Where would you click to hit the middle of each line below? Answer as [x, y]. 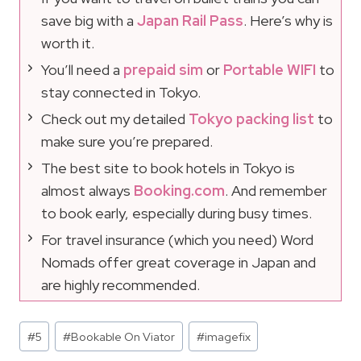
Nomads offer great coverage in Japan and [178, 263]
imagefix [227, 337]
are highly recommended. [120, 285]
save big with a [89, 21]
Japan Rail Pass [190, 21]
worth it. [68, 44]
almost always [87, 191]
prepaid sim [163, 70]
